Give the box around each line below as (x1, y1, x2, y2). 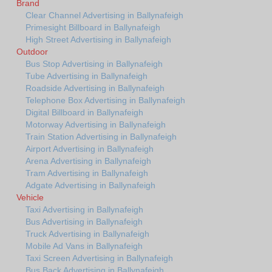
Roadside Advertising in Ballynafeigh (25, 83, 165, 93)
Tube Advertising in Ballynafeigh (25, 71, 148, 81)
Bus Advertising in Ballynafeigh (25, 217, 143, 227)
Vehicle (16, 192, 44, 203)
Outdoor (16, 47, 48, 57)
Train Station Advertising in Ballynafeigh (25, 132, 177, 142)
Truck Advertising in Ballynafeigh (25, 229, 149, 239)
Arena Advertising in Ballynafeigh (25, 156, 151, 166)
